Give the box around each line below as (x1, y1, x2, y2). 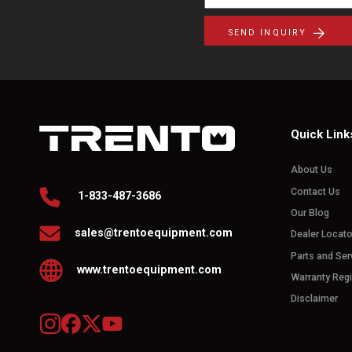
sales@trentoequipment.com (74, 226, 233, 240)
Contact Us (291, 185, 341, 197)
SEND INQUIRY (228, 27, 311, 38)
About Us (291, 163, 333, 176)
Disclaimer (291, 292, 339, 305)
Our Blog (291, 207, 330, 219)
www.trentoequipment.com (76, 263, 222, 277)
